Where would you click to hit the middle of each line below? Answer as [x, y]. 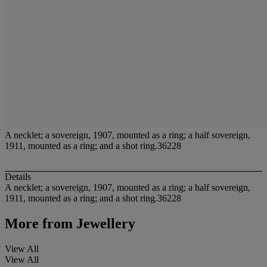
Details [18, 177]
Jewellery [104, 224]
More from [39, 224]
